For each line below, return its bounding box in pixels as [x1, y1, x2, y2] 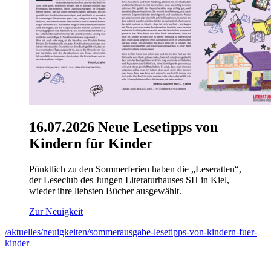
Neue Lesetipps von [94, 119, 218, 135]
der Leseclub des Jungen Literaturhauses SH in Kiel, [29, 174, 229, 185]
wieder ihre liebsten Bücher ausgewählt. [29, 185, 181, 196]
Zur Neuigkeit [29, 206, 83, 217]
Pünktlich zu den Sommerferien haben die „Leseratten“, [29, 163, 241, 174]
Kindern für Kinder [29, 135, 153, 151]
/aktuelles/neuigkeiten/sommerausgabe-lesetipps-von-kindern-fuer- [5, 226, 257, 237]
